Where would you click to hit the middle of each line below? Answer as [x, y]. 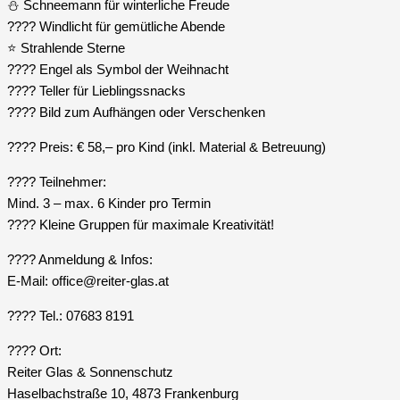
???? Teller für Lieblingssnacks [96, 91]
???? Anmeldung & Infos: [80, 260]
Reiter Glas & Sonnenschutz [90, 372]
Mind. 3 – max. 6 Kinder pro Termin [109, 204]
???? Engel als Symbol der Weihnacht [118, 70]
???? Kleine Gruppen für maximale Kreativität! [141, 225]
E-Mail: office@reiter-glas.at [88, 281]
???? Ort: [34, 351]
